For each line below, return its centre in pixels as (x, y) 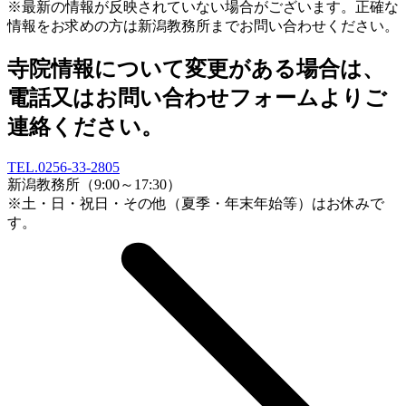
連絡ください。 (85, 126)
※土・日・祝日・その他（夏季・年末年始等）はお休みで (196, 203)
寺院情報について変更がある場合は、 (196, 68)
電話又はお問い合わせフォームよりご (197, 97)
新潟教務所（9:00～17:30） (94, 184)
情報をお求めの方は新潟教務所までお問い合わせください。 (203, 25)
